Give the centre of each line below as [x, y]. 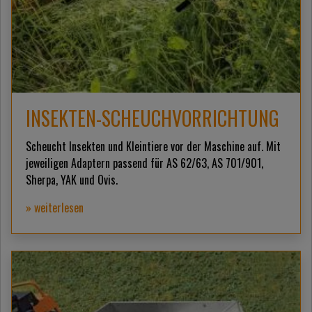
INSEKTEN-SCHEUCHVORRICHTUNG [153, 118]
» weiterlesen [55, 208]
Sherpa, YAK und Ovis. [72, 180]
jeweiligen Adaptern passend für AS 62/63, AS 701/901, [145, 163]
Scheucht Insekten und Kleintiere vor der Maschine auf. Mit [153, 147]
